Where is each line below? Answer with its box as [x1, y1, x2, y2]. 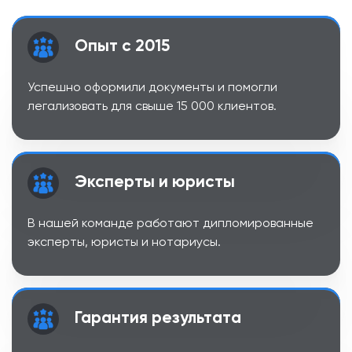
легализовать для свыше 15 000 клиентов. [27, 101, 277, 114]
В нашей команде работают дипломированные [27, 218, 313, 231]
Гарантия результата [75, 310, 241, 328]
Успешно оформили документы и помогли [27, 82, 277, 95]
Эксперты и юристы [75, 174, 235, 192]
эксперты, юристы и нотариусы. [27, 236, 221, 250]
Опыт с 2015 [75, 38, 170, 56]
